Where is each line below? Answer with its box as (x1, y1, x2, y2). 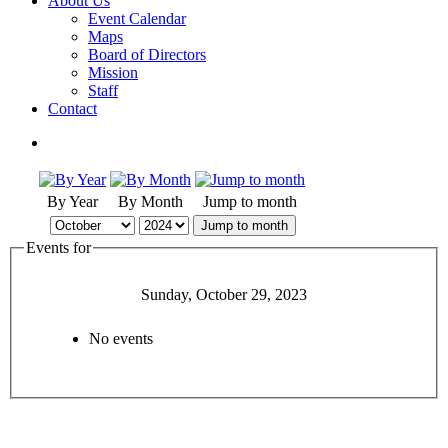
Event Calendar (88, 10, 186, 27)
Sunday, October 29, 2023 (141, 285, 307, 303)
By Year (47, 193, 98, 210)
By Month (118, 193, 183, 210)
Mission (88, 64, 138, 81)
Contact (48, 100, 97, 117)
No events (89, 329, 153, 347)
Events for (26, 239, 91, 256)
